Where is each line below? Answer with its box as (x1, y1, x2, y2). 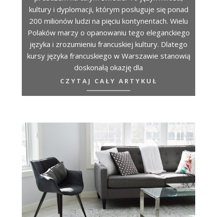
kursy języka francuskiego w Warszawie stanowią (27, 51, 190, 61)
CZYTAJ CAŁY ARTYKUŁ (60, 77, 157, 86)
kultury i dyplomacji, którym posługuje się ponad (29, 4, 188, 15)
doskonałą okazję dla (74, 62, 143, 73)
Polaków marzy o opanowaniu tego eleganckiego (27, 28, 190, 38)
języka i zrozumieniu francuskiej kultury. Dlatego (30, 39, 187, 49)
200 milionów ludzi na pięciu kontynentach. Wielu (29, 16, 188, 26)
